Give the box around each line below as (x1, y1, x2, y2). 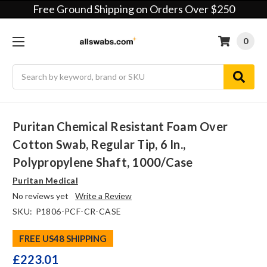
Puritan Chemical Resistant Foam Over (13, 119, 228, 134)
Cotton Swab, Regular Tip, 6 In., (13, 137, 185, 152)
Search (13, 65, 38, 76)
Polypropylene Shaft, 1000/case (13, 155, 193, 170)
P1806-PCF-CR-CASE (35, 206, 122, 217)
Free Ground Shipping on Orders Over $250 (32, 2, 235, 15)
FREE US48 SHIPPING (18, 233, 107, 244)
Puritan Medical (13, 175, 78, 186)
